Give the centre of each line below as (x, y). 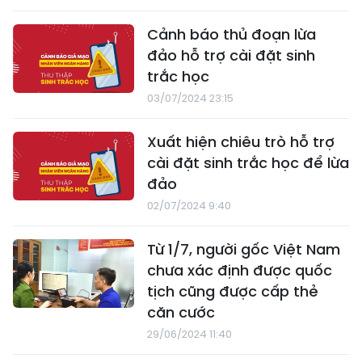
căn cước (181, 313)
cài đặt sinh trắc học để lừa (248, 163)
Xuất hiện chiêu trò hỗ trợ (241, 142)
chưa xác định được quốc (240, 271)
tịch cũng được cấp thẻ (233, 292)
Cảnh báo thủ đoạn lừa (232, 35)
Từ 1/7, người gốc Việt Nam (244, 250)
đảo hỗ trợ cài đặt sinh (231, 56)
